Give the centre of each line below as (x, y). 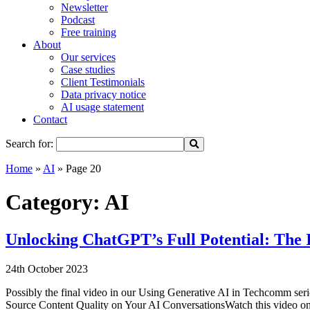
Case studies (88, 70)
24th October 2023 (47, 268)
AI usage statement (102, 107)
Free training (89, 32)
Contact (50, 119)
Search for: (29, 144)
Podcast (78, 20)
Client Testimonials (103, 82)
